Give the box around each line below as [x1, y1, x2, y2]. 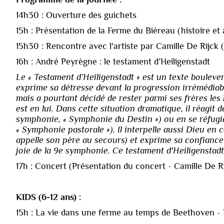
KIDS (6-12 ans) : [16, 191, 81, 202]
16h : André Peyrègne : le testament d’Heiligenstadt [16, 56, 210, 66]
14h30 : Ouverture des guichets [16, 9, 136, 20]
